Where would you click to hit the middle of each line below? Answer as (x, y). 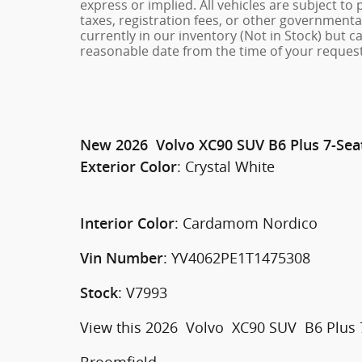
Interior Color (127, 223)
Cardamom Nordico (250, 223)
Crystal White (230, 166)
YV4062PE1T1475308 (241, 258)
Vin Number (122, 258)
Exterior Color (128, 167)
